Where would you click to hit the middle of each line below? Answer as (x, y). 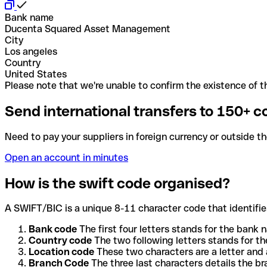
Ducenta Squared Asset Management (88, 29)
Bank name (29, 17)
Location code (61, 252)
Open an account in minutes (66, 157)
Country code (60, 241)
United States (36, 74)
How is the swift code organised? (117, 183)
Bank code (53, 229)
